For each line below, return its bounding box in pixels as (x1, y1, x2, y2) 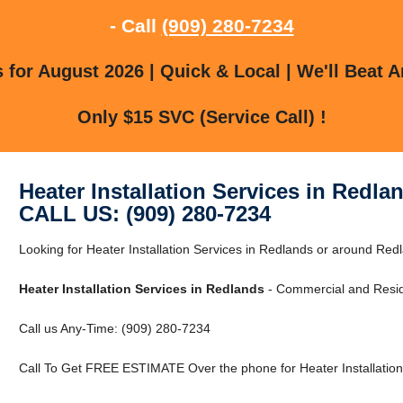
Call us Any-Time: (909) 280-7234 (18, 320, 210, 336)
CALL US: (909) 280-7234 (18, 201, 271, 226)
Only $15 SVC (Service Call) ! (76, 106, 327, 127)
